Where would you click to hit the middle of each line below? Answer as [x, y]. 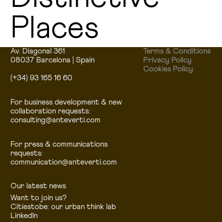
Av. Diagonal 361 [37, 52]
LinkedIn [24, 216]
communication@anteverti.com [63, 162]
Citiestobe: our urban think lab [63, 207]
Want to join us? [38, 198]
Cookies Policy [168, 69]
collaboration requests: [50, 111]
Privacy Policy [167, 60]
